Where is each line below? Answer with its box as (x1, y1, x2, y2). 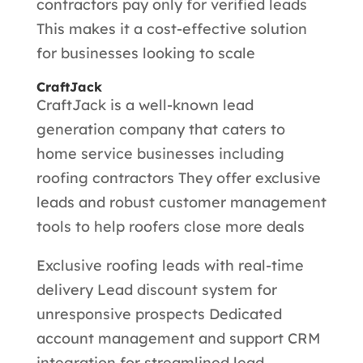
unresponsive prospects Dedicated (36, 305, 282, 324)
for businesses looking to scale (36, 44, 255, 63)
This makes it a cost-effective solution (36, 19, 307, 39)
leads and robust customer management (36, 193, 327, 212)
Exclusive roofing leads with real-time (36, 256, 304, 275)
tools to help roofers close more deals (36, 217, 305, 237)
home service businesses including (36, 144, 284, 164)
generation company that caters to (36, 120, 285, 139)
